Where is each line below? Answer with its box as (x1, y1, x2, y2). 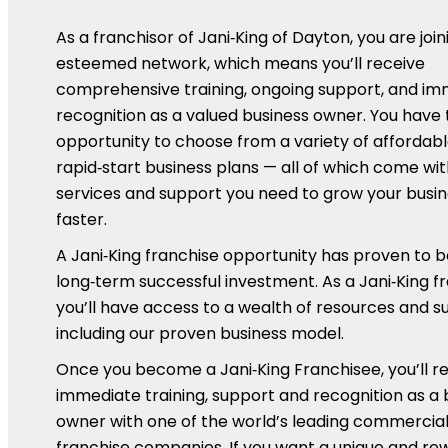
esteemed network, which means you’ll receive (56, 51, 425, 75)
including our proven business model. (56, 321, 344, 345)
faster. (56, 207, 107, 231)
